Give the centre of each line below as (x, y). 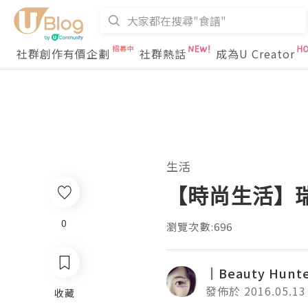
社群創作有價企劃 (63, 54)
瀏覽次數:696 (200, 227)
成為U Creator (255, 54)
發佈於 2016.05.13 (256, 291)
